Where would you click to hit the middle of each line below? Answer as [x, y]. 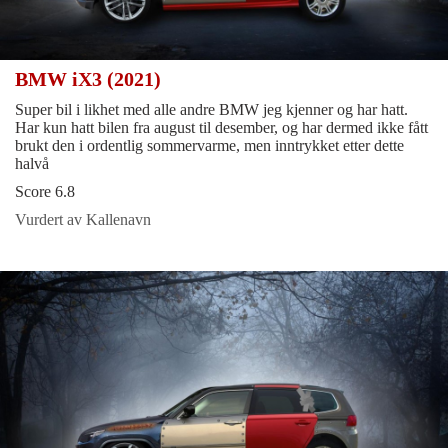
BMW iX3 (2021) [90, 79]
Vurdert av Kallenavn [83, 220]
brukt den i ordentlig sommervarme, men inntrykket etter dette [209, 146]
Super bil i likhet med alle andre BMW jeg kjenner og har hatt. [211, 110]
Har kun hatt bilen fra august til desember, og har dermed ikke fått [221, 128]
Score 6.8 [45, 192]
